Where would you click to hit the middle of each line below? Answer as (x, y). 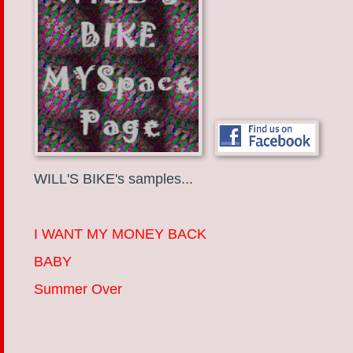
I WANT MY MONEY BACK (120, 234)
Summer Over (78, 289)
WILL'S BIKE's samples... (113, 179)
